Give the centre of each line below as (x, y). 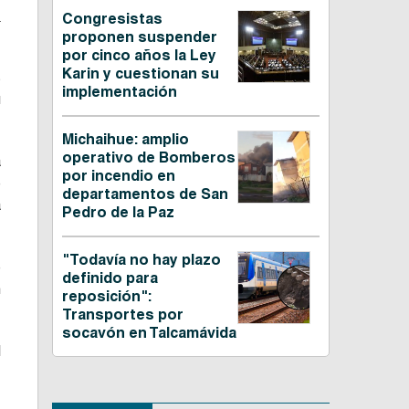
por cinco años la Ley (139, 56)
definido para (110, 278)
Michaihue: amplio (125, 140)
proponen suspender (139, 37)
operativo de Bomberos (148, 158)
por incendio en (118, 176)
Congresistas (112, 19)
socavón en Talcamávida (149, 333)
